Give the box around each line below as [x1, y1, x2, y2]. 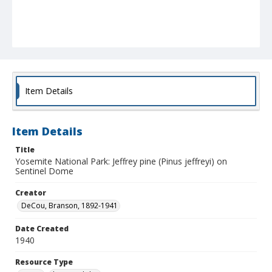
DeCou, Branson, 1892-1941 [21, 200, 118, 211]
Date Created [15, 223, 69, 234]
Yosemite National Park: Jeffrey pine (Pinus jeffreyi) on [15, 155, 227, 168]
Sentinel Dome [15, 165, 73, 177]
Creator [15, 188, 46, 199]
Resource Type [15, 257, 73, 268]
